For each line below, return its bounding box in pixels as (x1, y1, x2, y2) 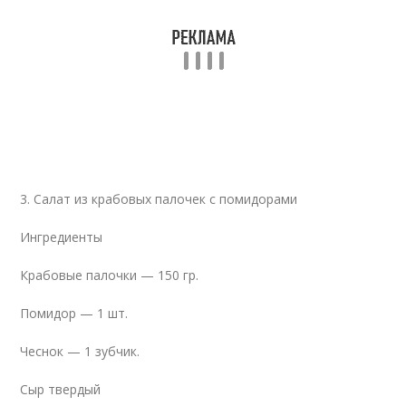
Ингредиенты (20, 228, 103, 246)
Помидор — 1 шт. (20, 304, 129, 322)
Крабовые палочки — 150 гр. (20, 266, 199, 284)
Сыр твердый (20, 381, 101, 398)
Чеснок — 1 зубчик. (20, 343, 140, 360)
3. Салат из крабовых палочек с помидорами (20, 190, 298, 208)
